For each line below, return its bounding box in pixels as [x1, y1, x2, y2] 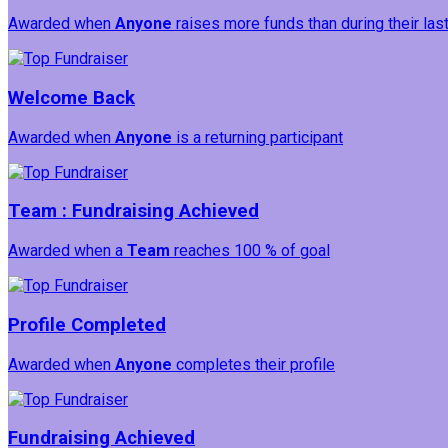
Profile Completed [8, 313, 166, 336]
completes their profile [172, 354, 335, 374]
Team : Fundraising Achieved [8, 200, 259, 223]
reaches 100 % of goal [170, 241, 330, 261]
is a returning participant [172, 127, 343, 147]
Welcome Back [8, 87, 135, 109]
